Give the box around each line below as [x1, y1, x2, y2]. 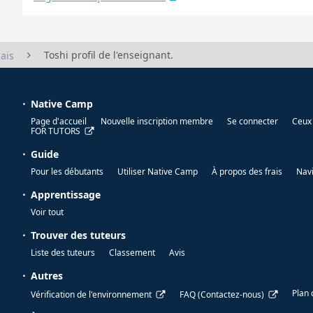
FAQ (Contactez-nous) [180, 289, 264, 301]
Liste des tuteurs [31, 247, 95, 259]
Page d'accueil [31, 115, 87, 128]
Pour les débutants [31, 166, 103, 178]
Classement [109, 247, 155, 259]
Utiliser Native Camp [117, 166, 198, 178]
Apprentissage [31, 188, 101, 202]
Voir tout [31, 206, 64, 219]
